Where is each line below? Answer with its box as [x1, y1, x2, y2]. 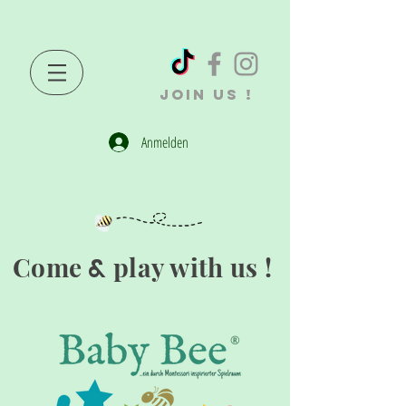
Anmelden [140, 132, 188, 152]
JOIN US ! [159, 85, 254, 103]
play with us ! [106, 250, 272, 284]
